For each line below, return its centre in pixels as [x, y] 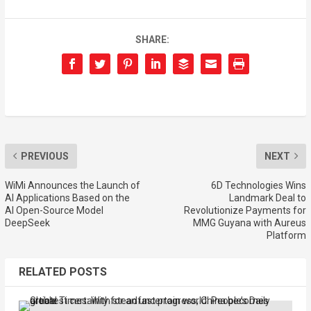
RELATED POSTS [62, 271]
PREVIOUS [44, 156]
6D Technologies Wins [259, 185]
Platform [287, 235]
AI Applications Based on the [67, 197]
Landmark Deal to [268, 197]
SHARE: [152, 39]
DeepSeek [27, 222]
